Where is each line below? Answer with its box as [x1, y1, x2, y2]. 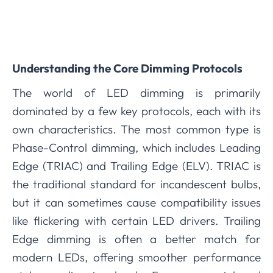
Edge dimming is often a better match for [12, 232, 261, 246]
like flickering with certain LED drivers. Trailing [12, 213, 261, 228]
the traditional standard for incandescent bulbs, [12, 177, 261, 191]
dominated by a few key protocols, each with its [12, 104, 261, 118]
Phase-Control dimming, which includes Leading [12, 140, 261, 155]
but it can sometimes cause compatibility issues [12, 195, 261, 210]
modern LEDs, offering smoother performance [12, 250, 261, 264]
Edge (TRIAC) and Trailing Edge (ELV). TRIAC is [12, 158, 261, 173]
